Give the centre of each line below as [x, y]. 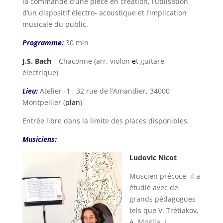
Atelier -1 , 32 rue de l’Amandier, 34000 [105, 91]
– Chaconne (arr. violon [90, 61]
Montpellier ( [44, 102]
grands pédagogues [162, 199]
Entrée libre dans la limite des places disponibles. [106, 120]
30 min [76, 42]
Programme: [43, 42]
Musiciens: [39, 139]
